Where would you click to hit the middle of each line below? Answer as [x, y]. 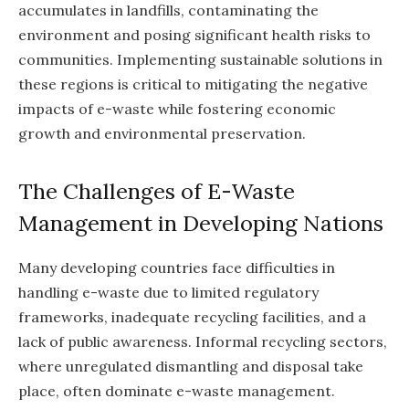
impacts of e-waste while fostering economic [177, 108]
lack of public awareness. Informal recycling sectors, [203, 341]
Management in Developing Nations [201, 223]
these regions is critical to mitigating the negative [193, 84]
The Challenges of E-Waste [157, 191]
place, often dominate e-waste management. [177, 390]
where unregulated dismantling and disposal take [191, 366]
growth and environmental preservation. [162, 133]
